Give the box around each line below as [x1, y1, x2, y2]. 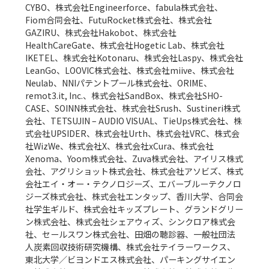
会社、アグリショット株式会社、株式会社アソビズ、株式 [25, 165, 244, 178]
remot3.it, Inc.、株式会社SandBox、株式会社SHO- [25, 89, 223, 102]
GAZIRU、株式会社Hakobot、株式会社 [25, 26, 177, 39]
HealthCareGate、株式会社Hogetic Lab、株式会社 [25, 39, 225, 52]
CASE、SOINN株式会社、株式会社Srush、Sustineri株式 [25, 102, 241, 115]
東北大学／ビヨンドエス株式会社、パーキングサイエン [25, 253, 236, 266]
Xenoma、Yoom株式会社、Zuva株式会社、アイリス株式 [25, 153, 244, 165]
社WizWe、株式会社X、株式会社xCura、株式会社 [25, 140, 214, 153]
